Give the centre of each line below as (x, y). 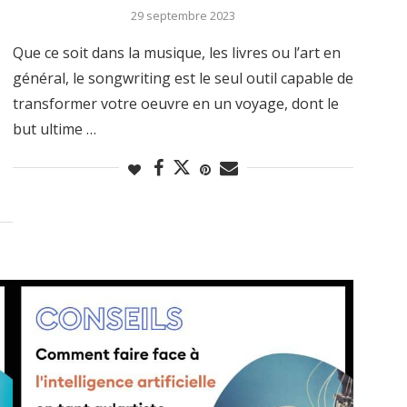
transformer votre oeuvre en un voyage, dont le (175, 103)
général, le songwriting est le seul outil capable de (183, 78)
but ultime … (54, 129)
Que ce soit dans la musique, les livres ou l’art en (176, 52)
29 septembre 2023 (183, 15)
